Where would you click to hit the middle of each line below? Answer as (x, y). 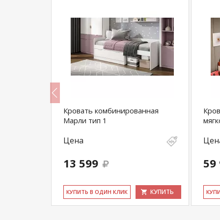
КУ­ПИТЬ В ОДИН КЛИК (97, 192)
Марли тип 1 (85, 120)
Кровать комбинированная (111, 110)
